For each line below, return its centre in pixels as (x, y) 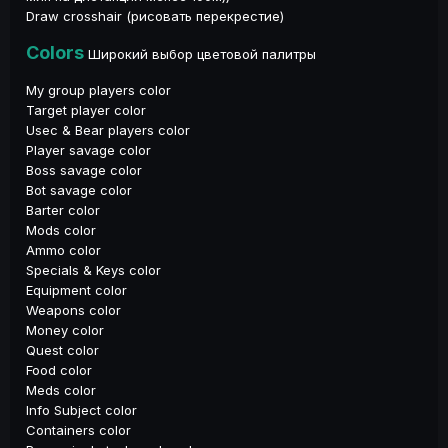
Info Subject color (81, 409)
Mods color (61, 229)
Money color (65, 329)
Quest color (62, 349)
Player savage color (88, 149)
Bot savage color (79, 189)
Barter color (63, 209)
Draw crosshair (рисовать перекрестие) (155, 15)
